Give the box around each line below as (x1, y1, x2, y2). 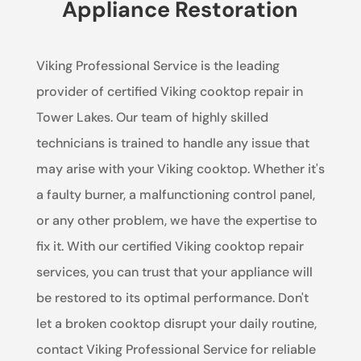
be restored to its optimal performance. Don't (35, 289, 309, 307)
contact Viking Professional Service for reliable (35, 341, 316, 359)
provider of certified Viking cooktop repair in (35, 83, 303, 101)
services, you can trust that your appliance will (35, 263, 313, 281)
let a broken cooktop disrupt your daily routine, (35, 315, 317, 333)
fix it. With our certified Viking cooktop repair (35, 238, 304, 255)
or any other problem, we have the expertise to (35, 212, 317, 230)
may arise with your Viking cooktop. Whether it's (35, 160, 325, 178)
